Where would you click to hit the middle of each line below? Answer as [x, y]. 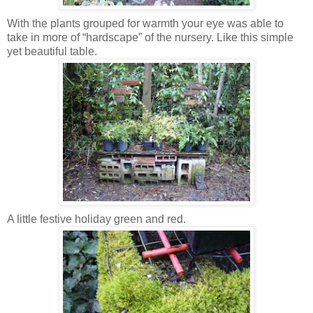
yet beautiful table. [52, 51]
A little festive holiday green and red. [96, 219]
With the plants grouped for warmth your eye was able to [145, 23]
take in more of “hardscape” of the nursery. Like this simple [150, 37]
